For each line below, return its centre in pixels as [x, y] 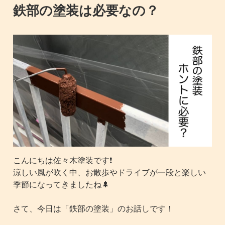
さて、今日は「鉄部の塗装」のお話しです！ [94, 208]
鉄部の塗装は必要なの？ [86, 10]
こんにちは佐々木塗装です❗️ [63, 160]
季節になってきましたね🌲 [62, 184]
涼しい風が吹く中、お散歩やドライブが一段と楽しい [110, 172]
